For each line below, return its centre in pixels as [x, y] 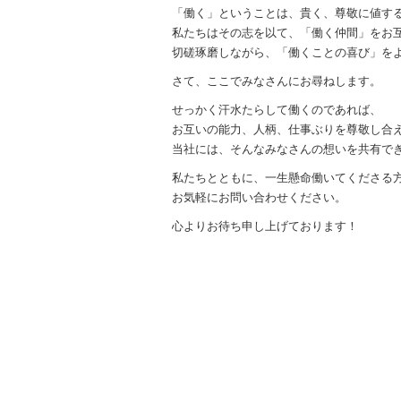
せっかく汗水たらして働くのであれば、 [277, 109]
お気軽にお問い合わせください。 [259, 197]
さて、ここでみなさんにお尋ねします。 [277, 81]
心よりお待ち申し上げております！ [265, 226]
